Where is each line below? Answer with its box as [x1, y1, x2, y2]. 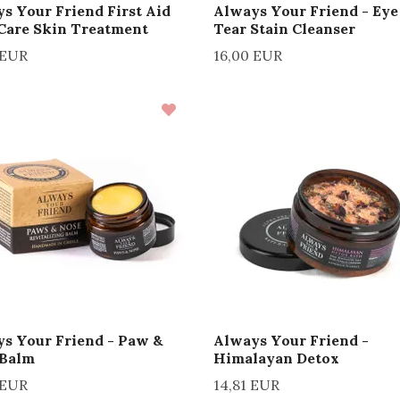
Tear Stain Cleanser [213, 19, 355, 37]
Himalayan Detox [213, 348, 339, 367]
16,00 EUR [213, 46, 282, 64]
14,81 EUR [213, 375, 279, 394]
